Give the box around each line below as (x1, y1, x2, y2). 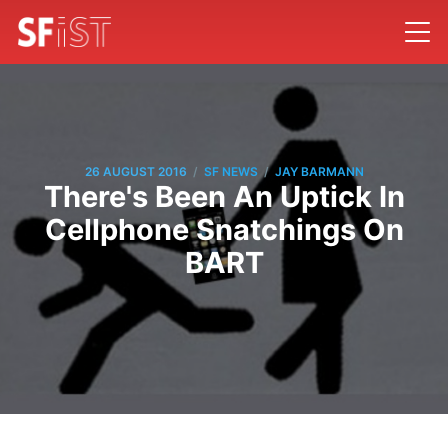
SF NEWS (203, 164, 258, 180)
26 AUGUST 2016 (84, 164, 187, 180)
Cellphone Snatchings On (44, 211, 404, 247)
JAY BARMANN (274, 164, 364, 180)
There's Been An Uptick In (43, 178, 405, 214)
